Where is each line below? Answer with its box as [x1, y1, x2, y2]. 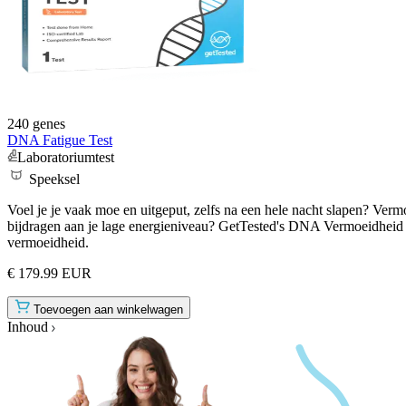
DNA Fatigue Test [7, 131, 112, 148]
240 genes [7, 115, 65, 131]
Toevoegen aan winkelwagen [34, 302, 183, 316]
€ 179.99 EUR [7, 265, 92, 281]
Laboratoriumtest [17, 149, 114, 165]
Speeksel [29, 170, 80, 187]
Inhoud [7, 318, 48, 334]
